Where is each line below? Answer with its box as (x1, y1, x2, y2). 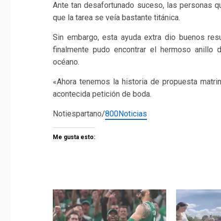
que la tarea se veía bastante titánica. (53, 12, 180, 22)
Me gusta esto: (53, 133, 95, 141)
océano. (53, 57, 79, 67)
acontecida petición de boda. (53, 89, 151, 99)
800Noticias (105, 109, 147, 118)
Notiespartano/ (53, 109, 105, 118)
